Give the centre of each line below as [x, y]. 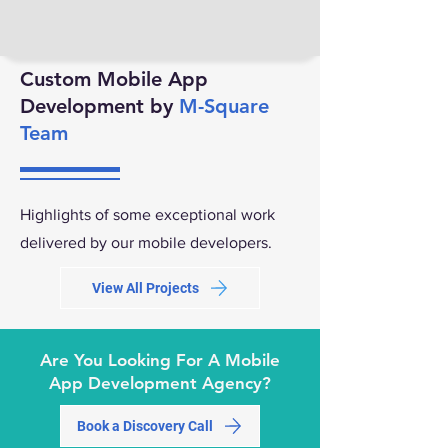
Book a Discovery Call [145, 426]
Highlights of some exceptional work [147, 214]
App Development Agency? [160, 383]
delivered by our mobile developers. [146, 242]
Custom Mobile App [114, 79]
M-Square [224, 106]
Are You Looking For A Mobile [160, 360]
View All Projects [145, 288]
